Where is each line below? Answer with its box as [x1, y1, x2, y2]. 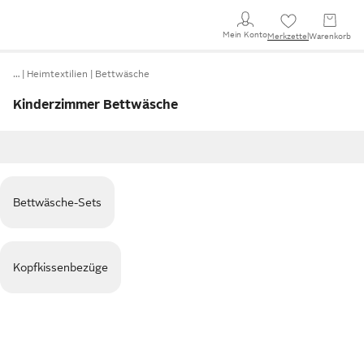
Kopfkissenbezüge [13, 261, 108, 274]
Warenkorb [309, 32, 351, 41]
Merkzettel [267, 32, 309, 41]
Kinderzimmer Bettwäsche [13, 97, 178, 112]
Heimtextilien [27, 68, 88, 80]
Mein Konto [223, 29, 267, 39]
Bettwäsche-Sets [13, 196, 102, 209]
